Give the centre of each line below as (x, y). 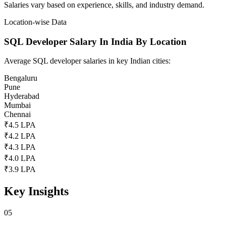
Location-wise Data (35, 22)
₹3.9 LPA (20, 169)
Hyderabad (22, 96)
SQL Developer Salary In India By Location (95, 41)
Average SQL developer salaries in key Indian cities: (87, 61)
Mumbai (17, 105)
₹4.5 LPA (20, 125)
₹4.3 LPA (20, 147)
